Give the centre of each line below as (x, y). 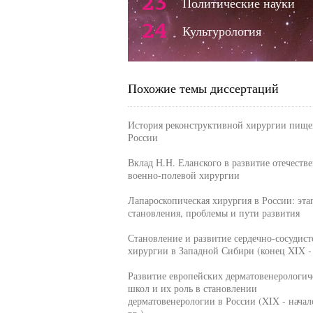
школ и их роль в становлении (192, 288)
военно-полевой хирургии (183, 175)
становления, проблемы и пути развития (213, 213)
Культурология (221, 31)
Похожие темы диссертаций (203, 88)
